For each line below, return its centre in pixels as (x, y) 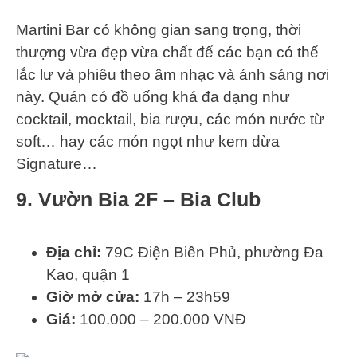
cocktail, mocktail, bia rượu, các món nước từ (170, 120)
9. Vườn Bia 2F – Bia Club (138, 200)
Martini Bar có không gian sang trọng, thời (159, 30)
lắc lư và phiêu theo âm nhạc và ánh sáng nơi (173, 75)
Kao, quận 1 (88, 274)
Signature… (57, 164)
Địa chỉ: (74, 252)
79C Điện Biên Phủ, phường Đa (212, 252)
